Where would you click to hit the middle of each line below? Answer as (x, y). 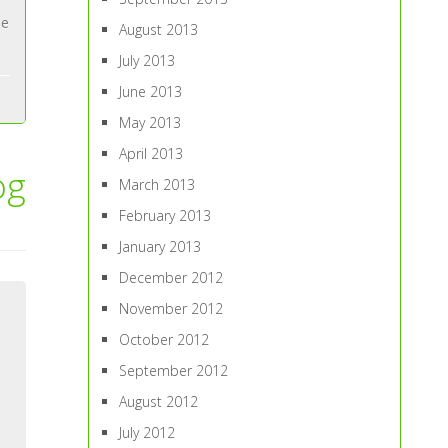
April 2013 (151, 153)
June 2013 (151, 91)
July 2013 (147, 60)
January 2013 (160, 246)
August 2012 (159, 401)
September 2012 (174, 370)
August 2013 (159, 29)
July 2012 (147, 432)
